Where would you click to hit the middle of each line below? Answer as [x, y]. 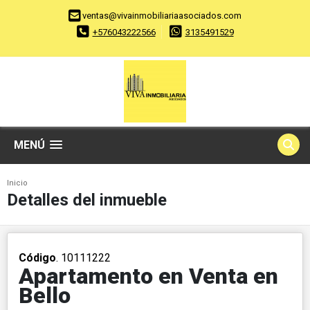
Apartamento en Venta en [148, 276]
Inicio [17, 183]
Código [37, 258]
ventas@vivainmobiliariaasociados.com [162, 16]
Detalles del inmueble [87, 200]
